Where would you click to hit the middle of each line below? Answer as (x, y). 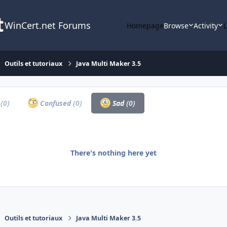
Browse (176, 25)
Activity (206, 25)
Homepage (145, 25)
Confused (55, 103)
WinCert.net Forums (47, 25)
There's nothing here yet (113, 153)
